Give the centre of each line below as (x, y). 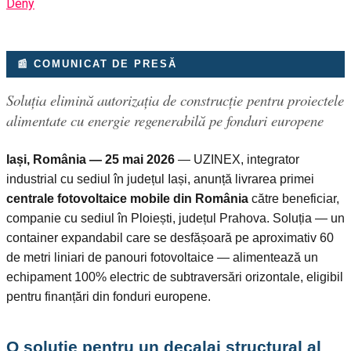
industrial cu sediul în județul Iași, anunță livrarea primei (160, 179)
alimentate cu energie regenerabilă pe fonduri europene (165, 120)
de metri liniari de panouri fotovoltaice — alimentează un (162, 257)
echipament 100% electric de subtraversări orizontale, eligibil (175, 277)
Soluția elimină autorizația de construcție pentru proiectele (175, 100)
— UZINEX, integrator (237, 159)
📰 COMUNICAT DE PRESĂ (97, 64)
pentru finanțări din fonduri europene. (109, 296)
